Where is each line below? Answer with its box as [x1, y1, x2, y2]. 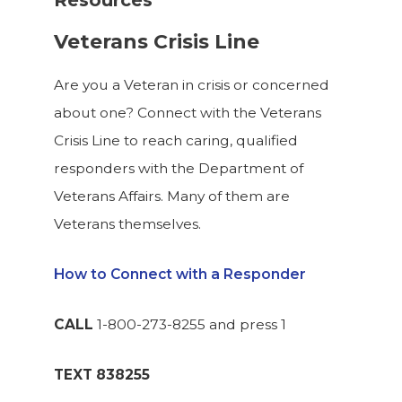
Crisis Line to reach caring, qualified [54, 132, 298, 150]
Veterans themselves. [54, 215, 201, 233]
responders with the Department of [54, 160, 303, 178]
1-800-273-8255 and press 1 [97, 316, 286, 334]
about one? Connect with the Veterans [54, 104, 321, 122]
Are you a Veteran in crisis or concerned [54, 76, 329, 94]
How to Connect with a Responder [54, 266, 306, 284]
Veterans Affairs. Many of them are [54, 188, 290, 205]
